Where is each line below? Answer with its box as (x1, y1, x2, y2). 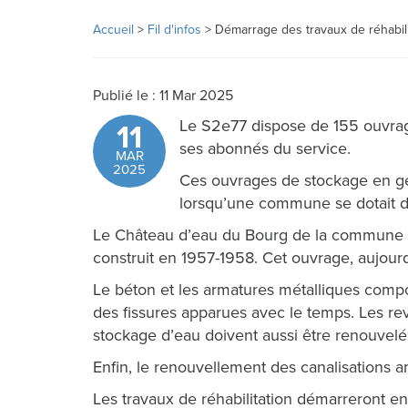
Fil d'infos (148, 22, 201, 37)
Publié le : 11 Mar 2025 (93, 87, 233, 105)
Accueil (93, 22, 134, 37)
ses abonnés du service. (179, 138, 351, 158)
